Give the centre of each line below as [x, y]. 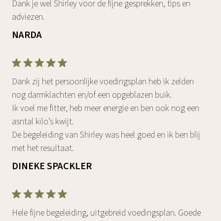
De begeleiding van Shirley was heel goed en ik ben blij [106, 135]
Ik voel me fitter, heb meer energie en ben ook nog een [106, 108]
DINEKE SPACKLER [52, 166]
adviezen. [28, 17]
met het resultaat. [43, 148]
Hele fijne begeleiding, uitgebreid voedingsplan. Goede [106, 213]
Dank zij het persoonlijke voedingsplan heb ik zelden [103, 81]
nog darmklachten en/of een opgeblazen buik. [92, 95]
